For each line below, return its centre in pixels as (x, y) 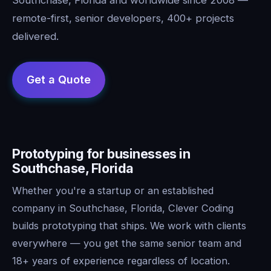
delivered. (35, 36)
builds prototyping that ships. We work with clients (129, 225)
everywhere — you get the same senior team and (127, 243)
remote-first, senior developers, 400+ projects (123, 18)
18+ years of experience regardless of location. (121, 260)
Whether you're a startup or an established (113, 190)
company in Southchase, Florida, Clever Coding (123, 208)
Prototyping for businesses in (101, 153)
